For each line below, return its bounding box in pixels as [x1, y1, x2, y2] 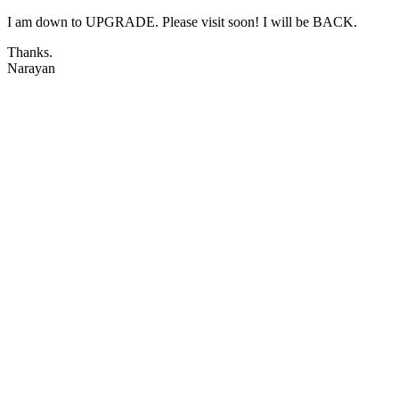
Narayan [7, 61, 55, 76]
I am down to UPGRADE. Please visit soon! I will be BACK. [7, 14, 357, 29]
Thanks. [7, 45, 53, 60]
